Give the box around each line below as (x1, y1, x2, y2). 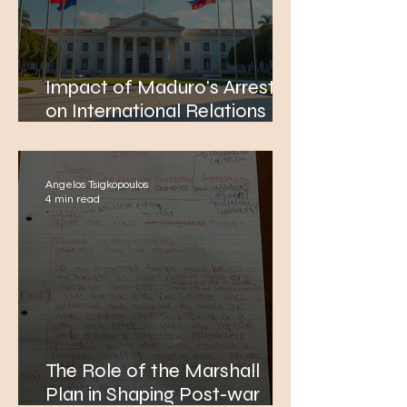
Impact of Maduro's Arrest (45, 75, 275, 99)
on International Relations (45, 99, 266, 123)
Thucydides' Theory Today (45, 146, 272, 170)
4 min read (45, 194, 100, 205)
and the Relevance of (45, 123, 233, 146)
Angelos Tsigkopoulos (45, 179, 148, 191)
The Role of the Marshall (45, 359, 260, 382)
